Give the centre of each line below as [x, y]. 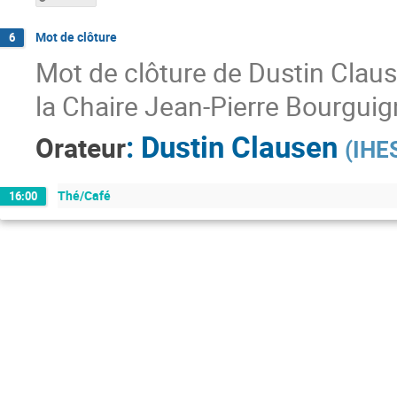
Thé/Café [84, 196]
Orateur [81, 148]
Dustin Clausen [239, 147]
